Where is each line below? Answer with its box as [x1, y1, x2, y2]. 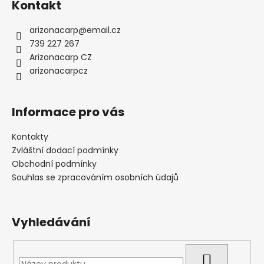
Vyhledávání [12, 213, 91, 230]
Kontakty [12, 130, 48, 143]
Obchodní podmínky [12, 157, 97, 170]
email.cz [87, 24, 121, 36]
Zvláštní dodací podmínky [12, 144, 118, 156]
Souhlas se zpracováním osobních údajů [12, 171, 179, 183]
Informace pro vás [12, 103, 124, 120]
